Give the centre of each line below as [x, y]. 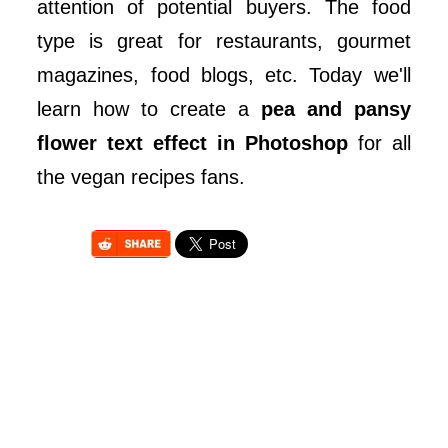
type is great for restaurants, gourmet [224, 41]
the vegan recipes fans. [141, 177]
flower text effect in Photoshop [192, 143]
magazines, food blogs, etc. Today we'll [224, 75]
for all [379, 143]
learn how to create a [149, 109]
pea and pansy [335, 109]
